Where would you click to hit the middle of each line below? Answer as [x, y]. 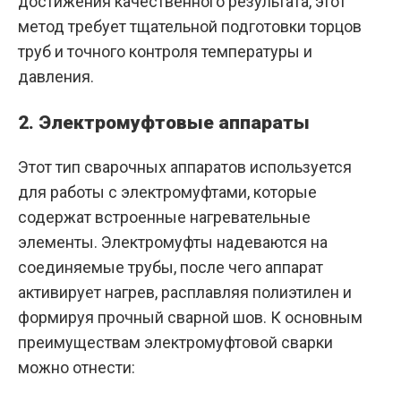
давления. [56, 77]
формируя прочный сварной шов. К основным [190, 318]
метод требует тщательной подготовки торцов [190, 27]
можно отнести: [77, 368]
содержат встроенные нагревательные [164, 218]
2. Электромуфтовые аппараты [164, 123]
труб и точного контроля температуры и [165, 52]
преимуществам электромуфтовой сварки [175, 343]
